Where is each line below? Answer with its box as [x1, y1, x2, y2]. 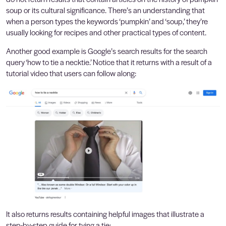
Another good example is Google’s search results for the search [6, 45, 207, 56]
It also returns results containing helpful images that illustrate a [6, 208, 204, 219]
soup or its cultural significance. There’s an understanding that [6, 4, 205, 15]
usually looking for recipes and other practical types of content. [6, 26, 206, 37]
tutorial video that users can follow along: [6, 67, 136, 78]
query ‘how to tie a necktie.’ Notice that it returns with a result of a [6, 56, 212, 67]
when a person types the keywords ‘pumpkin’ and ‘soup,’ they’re [6, 15, 208, 26]
